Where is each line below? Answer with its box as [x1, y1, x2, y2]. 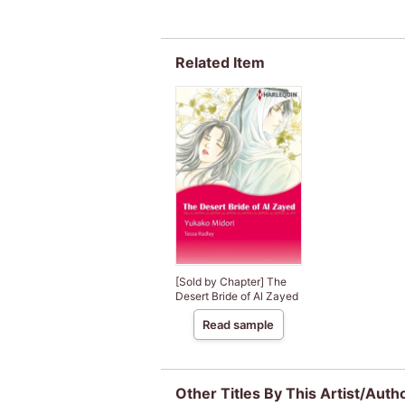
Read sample [202, 317, 274, 333]
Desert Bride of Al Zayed [174, 289, 298, 304]
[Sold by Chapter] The [174, 275, 287, 289]
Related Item [174, 52, 265, 71]
